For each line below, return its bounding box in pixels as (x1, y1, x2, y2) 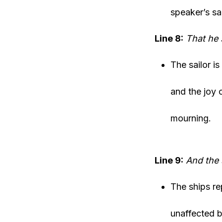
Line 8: (155, 33, 183, 44)
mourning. (170, 113, 211, 123)
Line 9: (155, 155, 183, 166)
